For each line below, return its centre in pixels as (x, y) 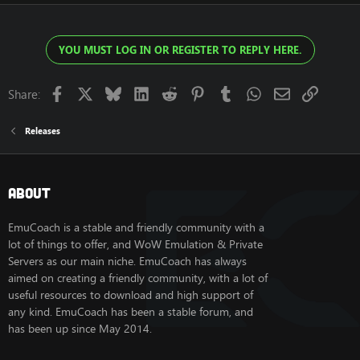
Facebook (90, 92)
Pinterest (227, 92)
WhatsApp (288, 92)
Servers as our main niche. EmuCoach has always (127, 261)
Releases (42, 131)
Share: (24, 94)
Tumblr (252, 92)
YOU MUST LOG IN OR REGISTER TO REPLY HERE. (180, 49)
